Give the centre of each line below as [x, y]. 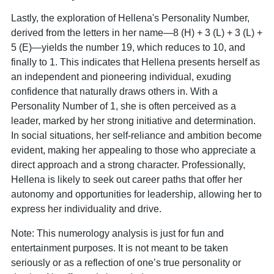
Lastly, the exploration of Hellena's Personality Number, [130, 18]
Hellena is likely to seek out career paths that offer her [127, 179]
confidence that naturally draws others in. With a [114, 91]
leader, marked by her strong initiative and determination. [133, 120]
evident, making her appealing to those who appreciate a [133, 150]
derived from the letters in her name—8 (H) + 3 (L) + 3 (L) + [137, 32]
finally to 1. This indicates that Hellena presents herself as [135, 62]
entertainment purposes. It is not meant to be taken [120, 248]
